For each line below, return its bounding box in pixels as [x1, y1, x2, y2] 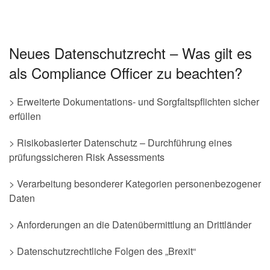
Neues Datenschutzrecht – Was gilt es [9, 42, 252, 63]
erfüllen [9, 109, 41, 123]
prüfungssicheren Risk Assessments [9, 150, 165, 164]
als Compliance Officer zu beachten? [9, 62, 242, 83]
